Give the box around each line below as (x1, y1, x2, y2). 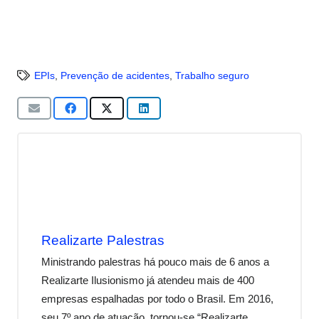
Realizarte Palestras (41, 233, 164, 249)
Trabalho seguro (174, 69, 249, 81)
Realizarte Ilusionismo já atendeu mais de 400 (41, 273, 254, 286)
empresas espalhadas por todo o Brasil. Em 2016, (41, 292, 273, 305)
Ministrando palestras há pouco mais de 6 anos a (41, 255, 269, 268)
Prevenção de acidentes (60, 69, 169, 81)
